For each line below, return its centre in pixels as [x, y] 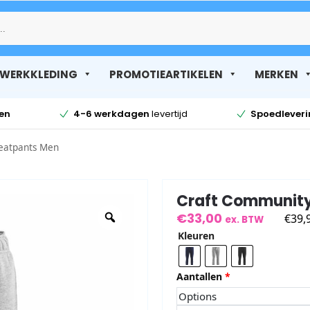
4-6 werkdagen [111, 113]
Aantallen [199, 276]
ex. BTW [244, 220]
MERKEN [276, 74]
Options [197, 296]
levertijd [168, 113]
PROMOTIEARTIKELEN [166, 74]
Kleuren [196, 235]
